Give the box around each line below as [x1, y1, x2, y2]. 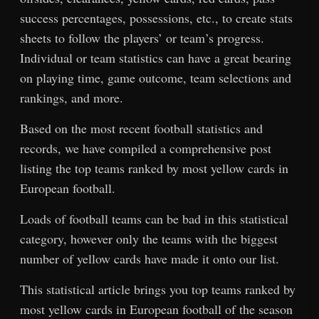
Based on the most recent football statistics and [20, 119, 263, 137]
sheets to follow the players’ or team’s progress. [20, 28, 265, 46]
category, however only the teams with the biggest [20, 229, 278, 247]
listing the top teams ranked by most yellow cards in [20, 159, 289, 177]
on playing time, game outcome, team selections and [20, 68, 292, 86]
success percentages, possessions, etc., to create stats [20, 9, 293, 26]
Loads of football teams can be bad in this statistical [20, 209, 289, 227]
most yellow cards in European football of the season [20, 300, 293, 318]
